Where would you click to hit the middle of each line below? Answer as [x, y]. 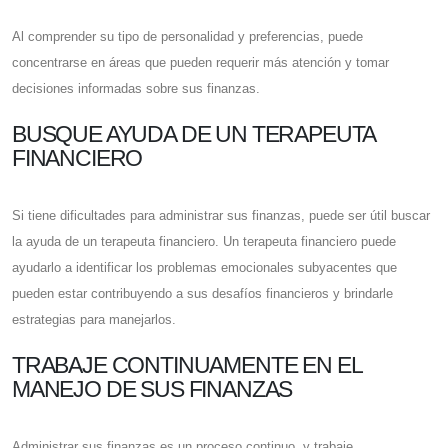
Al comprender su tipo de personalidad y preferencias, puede [187, 37]
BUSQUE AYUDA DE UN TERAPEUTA [194, 134]
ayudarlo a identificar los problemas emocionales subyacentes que [204, 268]
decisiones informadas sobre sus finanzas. [136, 89]
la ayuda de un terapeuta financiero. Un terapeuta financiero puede [204, 242]
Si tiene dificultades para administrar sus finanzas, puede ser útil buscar [221, 216]
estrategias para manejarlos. [94, 320]
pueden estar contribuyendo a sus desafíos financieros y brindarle [202, 294]
